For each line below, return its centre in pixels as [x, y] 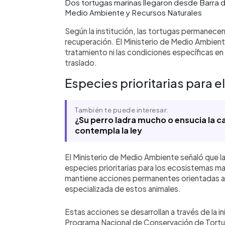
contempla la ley [108, 130]
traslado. [81, 63]
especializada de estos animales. [123, 189]
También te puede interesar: [122, 110]
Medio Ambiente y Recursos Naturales [133, 12]
